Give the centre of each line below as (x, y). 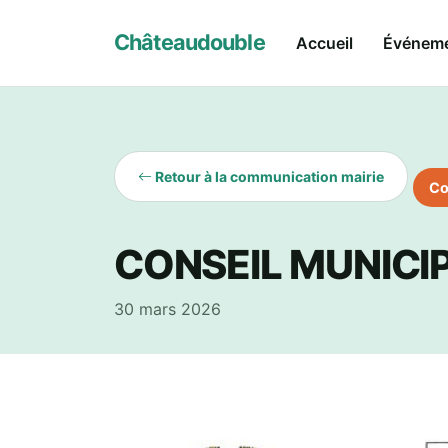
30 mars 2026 (167, 309)
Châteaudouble (189, 42)
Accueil (324, 42)
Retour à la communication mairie (268, 176)
